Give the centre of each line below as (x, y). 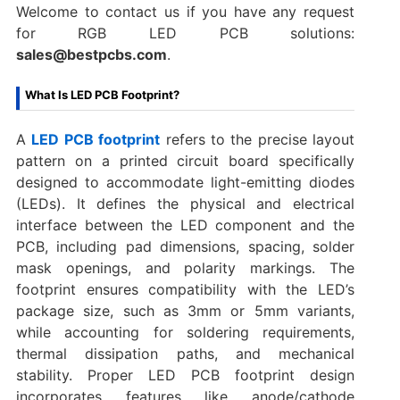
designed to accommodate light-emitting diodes (185, 182)
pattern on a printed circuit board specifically (185, 160)
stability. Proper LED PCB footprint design (185, 375)
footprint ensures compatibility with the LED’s (185, 289)
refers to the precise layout (258, 139)
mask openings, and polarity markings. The (185, 267)
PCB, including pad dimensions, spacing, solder (185, 246)
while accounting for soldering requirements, (185, 332)
